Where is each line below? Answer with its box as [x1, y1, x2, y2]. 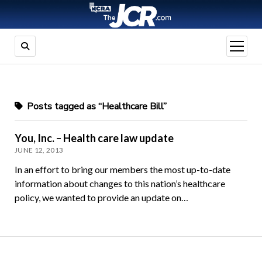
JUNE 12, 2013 [14, 146, 64, 155]
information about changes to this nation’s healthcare [14, 178, 225, 189]
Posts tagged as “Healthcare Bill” [24, 100, 167, 113]
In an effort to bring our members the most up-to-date [14, 164, 230, 175]
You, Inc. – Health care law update [14, 132, 174, 145]
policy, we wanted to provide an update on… [14, 192, 188, 204]
